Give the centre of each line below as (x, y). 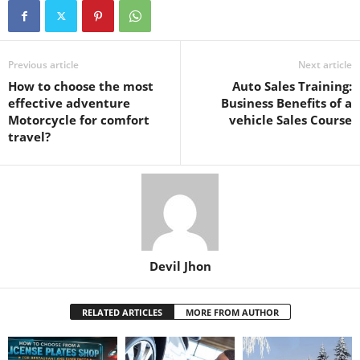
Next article (325, 65)
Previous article (43, 65)
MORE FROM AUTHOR (232, 312)
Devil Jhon (180, 266)
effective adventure (69, 103)
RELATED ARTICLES (122, 312)
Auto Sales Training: (292, 86)
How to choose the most (81, 86)
